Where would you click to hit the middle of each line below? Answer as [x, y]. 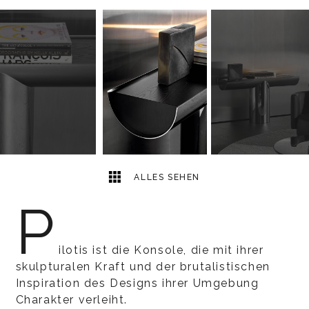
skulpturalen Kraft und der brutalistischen [143, 267]
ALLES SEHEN [166, 177]
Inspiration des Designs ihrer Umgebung [137, 283]
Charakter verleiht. [71, 300]
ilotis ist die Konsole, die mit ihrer [161, 250]
